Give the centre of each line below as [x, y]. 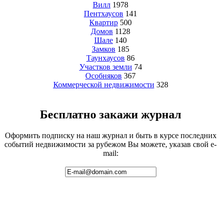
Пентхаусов [104, 14]
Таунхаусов [106, 58]
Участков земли [106, 67]
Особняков [104, 76]
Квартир [104, 23]
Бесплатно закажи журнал [110, 115]
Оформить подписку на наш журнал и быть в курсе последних [110, 136]
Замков [104, 49]
